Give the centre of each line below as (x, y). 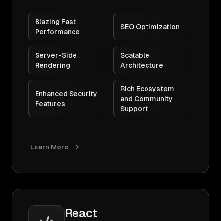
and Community (147, 99)
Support (134, 109)
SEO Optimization (150, 27)
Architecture (142, 65)
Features (50, 104)
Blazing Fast (55, 22)
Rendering (53, 65)
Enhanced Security (66, 94)
